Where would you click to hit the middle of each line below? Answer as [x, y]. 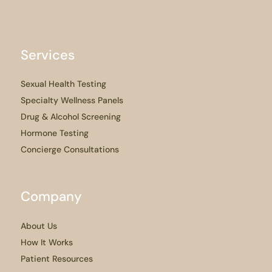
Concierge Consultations [70, 150]
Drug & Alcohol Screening [71, 117]
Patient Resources [57, 258]
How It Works [47, 242]
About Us [39, 226]
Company [51, 197]
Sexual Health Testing [63, 84]
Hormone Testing [55, 133]
